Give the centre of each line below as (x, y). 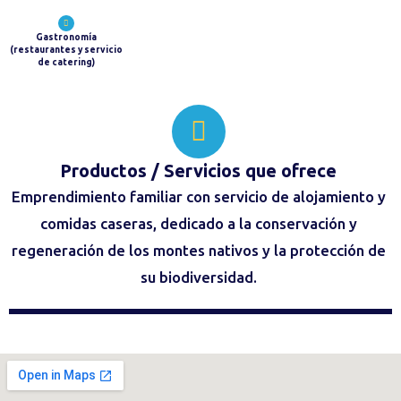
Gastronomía (66, 37)
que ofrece (289, 171)
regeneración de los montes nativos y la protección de (198, 250)
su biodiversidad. (198, 277)
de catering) (66, 62)
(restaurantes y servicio (66, 50)
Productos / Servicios (150, 171)
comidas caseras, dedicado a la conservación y (198, 223)
